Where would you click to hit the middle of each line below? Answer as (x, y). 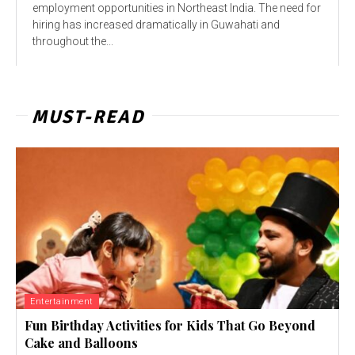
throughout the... (73, 41)
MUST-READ (88, 116)
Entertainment (62, 301)
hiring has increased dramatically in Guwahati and (156, 24)
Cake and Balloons (81, 342)
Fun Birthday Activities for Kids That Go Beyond (170, 325)
